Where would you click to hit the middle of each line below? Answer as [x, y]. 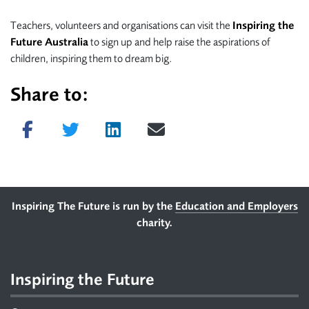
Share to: [49, 95]
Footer [42, 210]
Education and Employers [236, 207]
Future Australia [49, 42]
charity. [154, 223]
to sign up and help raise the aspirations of [179, 42]
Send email [199, 120]
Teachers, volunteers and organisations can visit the [121, 26]
